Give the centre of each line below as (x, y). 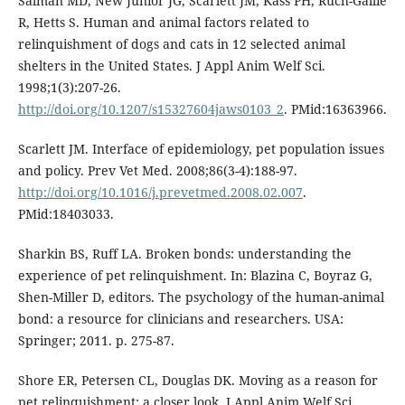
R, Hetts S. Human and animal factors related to (163, 22)
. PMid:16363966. (335, 108)
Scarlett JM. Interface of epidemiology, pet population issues (201, 148)
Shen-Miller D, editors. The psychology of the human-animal (201, 297)
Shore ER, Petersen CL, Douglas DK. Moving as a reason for (198, 380)
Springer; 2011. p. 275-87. (96, 340)
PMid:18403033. (66, 213)
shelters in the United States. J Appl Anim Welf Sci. (171, 65)
